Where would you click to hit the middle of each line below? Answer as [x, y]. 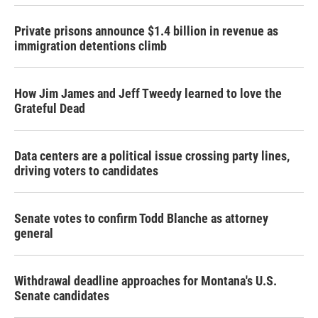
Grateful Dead [50, 108]
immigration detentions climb [91, 46]
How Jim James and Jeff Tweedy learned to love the [148, 93]
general [34, 233]
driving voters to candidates [86, 171]
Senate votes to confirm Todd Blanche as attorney [141, 218]
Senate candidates [62, 296]
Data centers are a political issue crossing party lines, [152, 156]
